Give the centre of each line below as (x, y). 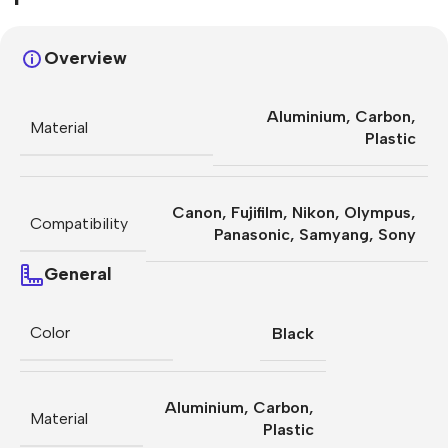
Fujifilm (257, 213)
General (78, 274)
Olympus (377, 213)
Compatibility (79, 223)
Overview (85, 58)
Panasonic (252, 235)
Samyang (334, 235)
